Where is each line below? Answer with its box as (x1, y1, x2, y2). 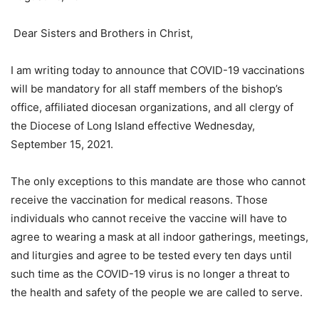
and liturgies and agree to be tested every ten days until (11, 249, 292, 263)
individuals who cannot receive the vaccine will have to (11, 211, 287, 226)
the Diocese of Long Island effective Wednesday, (11, 119, 255, 133)
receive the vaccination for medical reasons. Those (11, 193, 268, 207)
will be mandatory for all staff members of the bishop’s (11, 82, 283, 96)
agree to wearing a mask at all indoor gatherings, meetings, (11, 230, 308, 244)
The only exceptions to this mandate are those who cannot (11, 174, 305, 189)
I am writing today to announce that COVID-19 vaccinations (11, 63, 305, 78)
